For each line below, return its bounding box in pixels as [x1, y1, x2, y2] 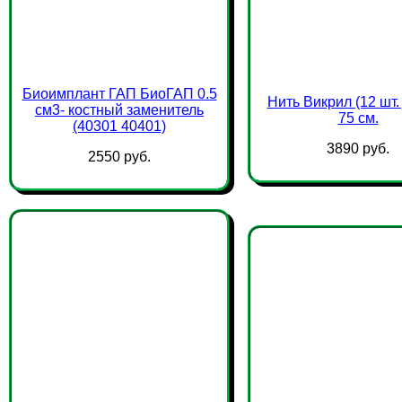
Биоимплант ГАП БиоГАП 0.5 [22, 86, 217, 101]
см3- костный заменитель [35, 102, 204, 118]
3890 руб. [327, 141, 389, 156]
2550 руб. [88, 149, 151, 164]
